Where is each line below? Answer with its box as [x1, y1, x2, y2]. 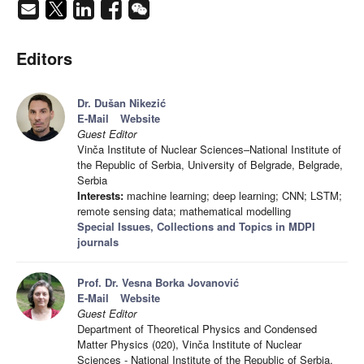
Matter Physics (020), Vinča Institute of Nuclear [77, 336, 301, 353]
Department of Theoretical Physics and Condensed [77, 321, 317, 337]
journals [77, 234, 119, 250]
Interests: [77, 188, 123, 204]
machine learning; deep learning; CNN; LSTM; [123, 188, 342, 204]
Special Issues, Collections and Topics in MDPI [77, 219, 315, 235]
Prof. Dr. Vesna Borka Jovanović [77, 275, 239, 291]
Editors [16, 46, 72, 71]
